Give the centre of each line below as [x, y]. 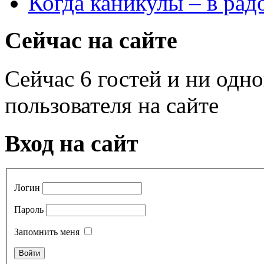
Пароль [29, 210]
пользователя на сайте [112, 105]
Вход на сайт [72, 143]
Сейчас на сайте [91, 41]
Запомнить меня [47, 232]
